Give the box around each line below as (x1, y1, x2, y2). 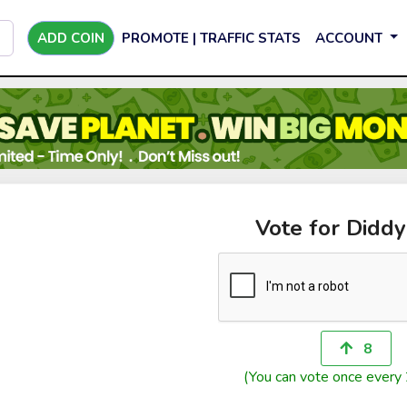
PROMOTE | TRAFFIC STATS (122, 28, 301, 47)
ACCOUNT (315, 28, 386, 47)
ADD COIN (37, 28, 104, 47)
